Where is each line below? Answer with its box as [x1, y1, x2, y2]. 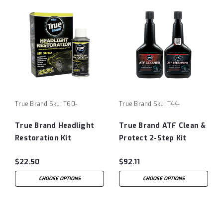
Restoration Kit [15, 133, 71, 143]
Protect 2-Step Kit [119, 133, 187, 143]
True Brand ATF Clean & [119, 120, 206, 130]
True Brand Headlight [15, 120, 94, 130]
